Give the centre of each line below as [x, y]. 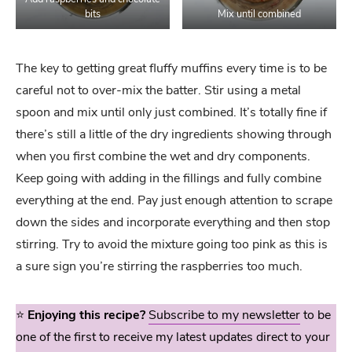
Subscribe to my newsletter [224, 315]
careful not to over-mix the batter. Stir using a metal [158, 90]
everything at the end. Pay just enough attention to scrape [174, 200]
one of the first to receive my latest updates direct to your [173, 337]
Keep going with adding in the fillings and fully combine [169, 178]
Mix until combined [259, 14]
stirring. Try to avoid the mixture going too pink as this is [172, 244]
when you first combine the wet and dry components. [163, 156]
